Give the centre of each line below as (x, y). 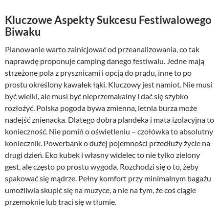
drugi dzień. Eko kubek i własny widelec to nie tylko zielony (102, 155)
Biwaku (23, 32)
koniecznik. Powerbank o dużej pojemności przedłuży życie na (108, 143)
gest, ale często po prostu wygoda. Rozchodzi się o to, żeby (102, 167)
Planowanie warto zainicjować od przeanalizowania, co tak (102, 49)
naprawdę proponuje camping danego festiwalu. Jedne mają (105, 61)
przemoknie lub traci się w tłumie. (61, 202)
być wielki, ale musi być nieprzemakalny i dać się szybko (97, 96)
